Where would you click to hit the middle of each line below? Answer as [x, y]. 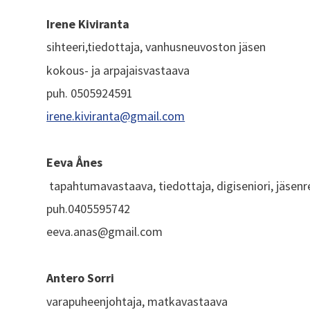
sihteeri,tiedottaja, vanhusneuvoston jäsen [156, 47]
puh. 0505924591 [90, 93]
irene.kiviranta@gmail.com [116, 116]
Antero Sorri [81, 278]
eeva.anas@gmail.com [105, 232]
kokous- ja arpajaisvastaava [118, 70]
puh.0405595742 [89, 209]
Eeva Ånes [75, 163]
